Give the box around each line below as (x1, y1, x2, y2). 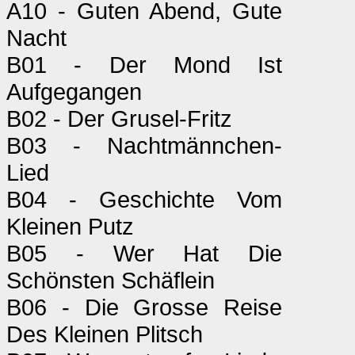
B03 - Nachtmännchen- (6, 132, 282, 158)
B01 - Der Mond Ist (6, 52, 282, 78)
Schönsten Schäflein (6, 267, 215, 293)
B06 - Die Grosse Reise (6, 294, 282, 320)
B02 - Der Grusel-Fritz (6, 105, 232, 132)
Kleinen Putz (6, 213, 134, 239)
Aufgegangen (6, 78, 142, 105)
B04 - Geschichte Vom (6, 186, 282, 212)
